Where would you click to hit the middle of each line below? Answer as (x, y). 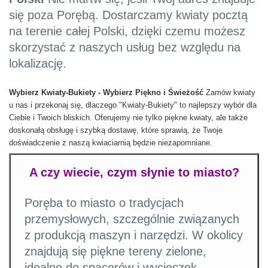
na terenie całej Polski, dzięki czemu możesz (127, 31)
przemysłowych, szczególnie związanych (132, 219)
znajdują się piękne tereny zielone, (115, 252)
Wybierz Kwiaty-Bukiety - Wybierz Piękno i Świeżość (106, 92)
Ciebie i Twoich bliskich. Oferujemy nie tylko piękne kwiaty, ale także (128, 117)
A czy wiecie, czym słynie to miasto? (134, 173)
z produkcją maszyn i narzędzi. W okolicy (133, 235)
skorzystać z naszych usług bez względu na (125, 47)
